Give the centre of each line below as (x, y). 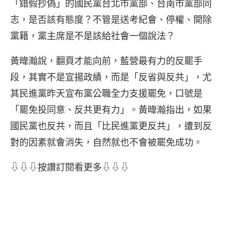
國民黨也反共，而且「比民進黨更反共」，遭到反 (111, 126)
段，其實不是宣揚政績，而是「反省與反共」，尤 (111, 77)
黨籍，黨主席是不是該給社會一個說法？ (93, 36)
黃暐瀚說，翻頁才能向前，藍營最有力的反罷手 (106, 61)
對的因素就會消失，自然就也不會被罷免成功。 (106, 142)
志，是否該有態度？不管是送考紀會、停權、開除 (111, 20)
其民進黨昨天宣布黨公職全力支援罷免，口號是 (106, 93)
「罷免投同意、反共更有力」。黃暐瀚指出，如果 (111, 110)
